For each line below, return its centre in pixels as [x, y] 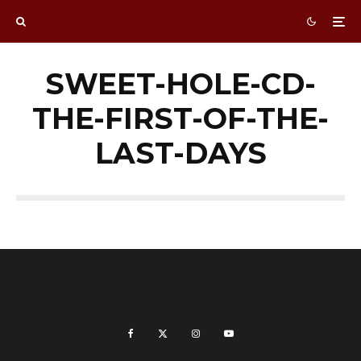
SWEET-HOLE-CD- [180, 84]
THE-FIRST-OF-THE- [180, 118]
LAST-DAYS [180, 153]
